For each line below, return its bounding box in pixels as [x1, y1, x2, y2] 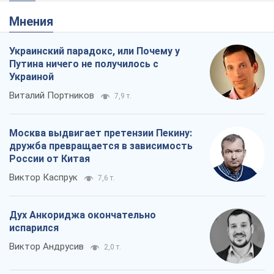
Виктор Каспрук [9, 50, 78, 62]
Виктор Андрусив [9, 119, 84, 131]
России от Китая [9, 31, 90, 43]
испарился [9, 100, 59, 113]
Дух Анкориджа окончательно [9, 87, 156, 100]
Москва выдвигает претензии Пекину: [9, 6, 192, 18]
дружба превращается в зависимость [9, 18, 193, 31]
